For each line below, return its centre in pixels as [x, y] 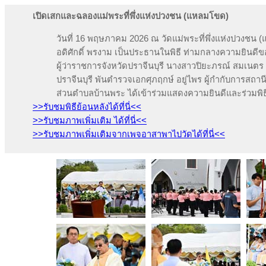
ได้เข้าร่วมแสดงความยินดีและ [185, 93]
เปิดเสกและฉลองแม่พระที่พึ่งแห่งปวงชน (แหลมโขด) [131, 16]
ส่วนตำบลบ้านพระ [91, 93]
